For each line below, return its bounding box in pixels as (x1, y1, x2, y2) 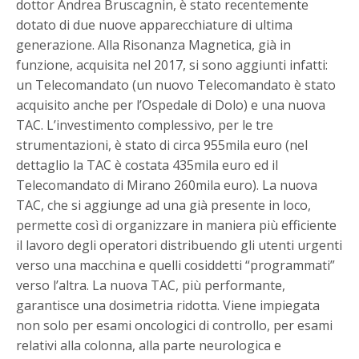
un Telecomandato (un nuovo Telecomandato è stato (16, 76, 337, 95)
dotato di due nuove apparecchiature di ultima (16, 16, 293, 34)
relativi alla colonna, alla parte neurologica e (16, 337, 282, 355)
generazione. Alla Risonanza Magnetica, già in (16, 36, 292, 54)
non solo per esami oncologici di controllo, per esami (16, 317, 333, 335)
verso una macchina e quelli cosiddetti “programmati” (16, 256, 336, 275)
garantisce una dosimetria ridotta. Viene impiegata (16, 296, 321, 315)
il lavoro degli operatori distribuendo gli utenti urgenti (16, 236, 343, 255)
